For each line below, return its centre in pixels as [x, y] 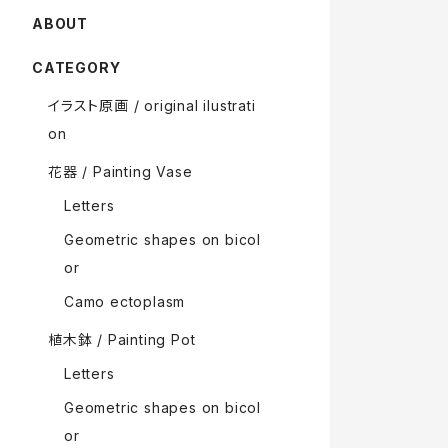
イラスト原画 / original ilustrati [152, 105]
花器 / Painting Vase [120, 171]
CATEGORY [76, 67]
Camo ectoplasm [125, 301]
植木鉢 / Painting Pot [122, 339]
